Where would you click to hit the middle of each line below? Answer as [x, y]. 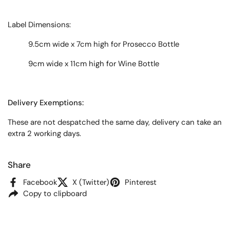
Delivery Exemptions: [46, 103]
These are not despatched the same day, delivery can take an [115, 122]
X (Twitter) [91, 182]
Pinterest [141, 182]
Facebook [40, 182]
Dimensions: [50, 25]
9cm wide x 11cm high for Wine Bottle [83, 64]
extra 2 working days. [44, 133]
